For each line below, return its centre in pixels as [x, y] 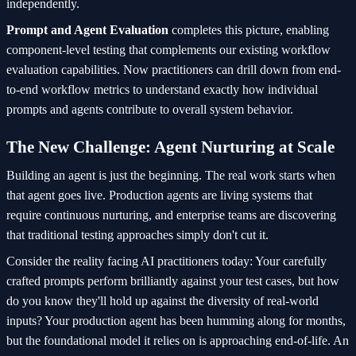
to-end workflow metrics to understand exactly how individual [162, 90]
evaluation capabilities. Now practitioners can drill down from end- [174, 70]
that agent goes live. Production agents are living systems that [159, 195]
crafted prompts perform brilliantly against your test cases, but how [173, 281]
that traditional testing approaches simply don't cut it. [137, 235]
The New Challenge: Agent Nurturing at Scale [170, 147]
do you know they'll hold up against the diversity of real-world [163, 301]
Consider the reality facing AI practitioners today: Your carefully [166, 261]
